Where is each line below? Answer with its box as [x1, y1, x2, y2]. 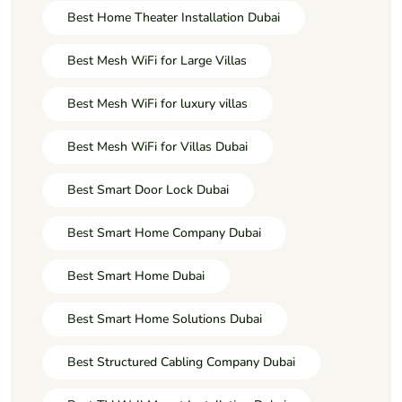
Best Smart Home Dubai [67, 267, 205, 284]
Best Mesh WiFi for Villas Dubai [67, 137, 248, 155]
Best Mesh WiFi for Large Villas [67, 51, 247, 69]
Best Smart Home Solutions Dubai [67, 310, 262, 328]
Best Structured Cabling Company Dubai [67, 353, 295, 371]
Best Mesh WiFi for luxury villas [67, 94, 248, 112]
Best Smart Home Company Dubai [67, 223, 261, 241]
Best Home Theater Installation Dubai [67, 8, 280, 26]
